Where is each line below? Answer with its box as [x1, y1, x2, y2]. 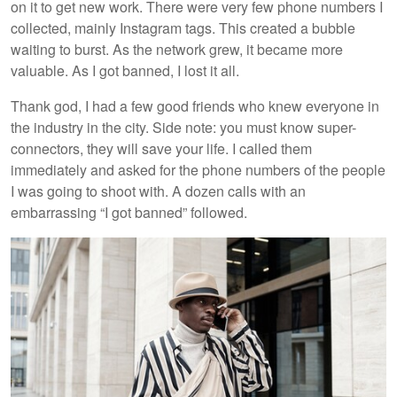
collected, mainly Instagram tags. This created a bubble [11, 17, 355, 38]
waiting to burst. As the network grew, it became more [11, 38, 343, 59]
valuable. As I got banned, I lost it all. [11, 59, 243, 81]
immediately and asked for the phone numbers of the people [11, 159, 385, 180]
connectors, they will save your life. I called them [11, 137, 312, 159]
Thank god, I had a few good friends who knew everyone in [11, 95, 379, 116]
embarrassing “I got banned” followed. [11, 201, 251, 222]
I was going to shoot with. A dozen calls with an [11, 180, 306, 201]
